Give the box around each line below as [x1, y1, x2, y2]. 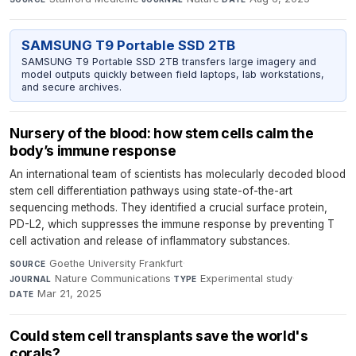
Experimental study [200, 273, 293, 285]
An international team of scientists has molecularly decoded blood [10, 168, 346, 181]
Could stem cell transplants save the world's [10, 327, 308, 345]
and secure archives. [21, 80, 122, 93]
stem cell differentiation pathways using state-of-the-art [10, 184, 292, 198]
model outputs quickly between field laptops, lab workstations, [21, 68, 324, 80]
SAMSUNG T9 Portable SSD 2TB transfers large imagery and [21, 55, 316, 68]
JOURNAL [10, 274, 52, 284]
